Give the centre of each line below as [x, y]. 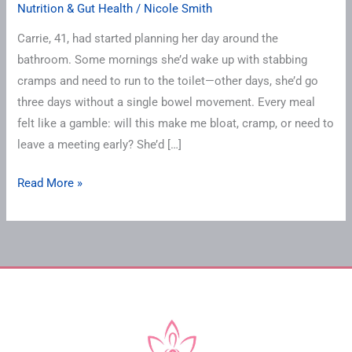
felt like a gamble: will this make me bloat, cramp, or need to [176, 124]
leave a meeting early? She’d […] [100, 145]
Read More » [50, 183]
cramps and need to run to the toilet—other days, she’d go [168, 81]
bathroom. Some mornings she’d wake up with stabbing [163, 60]
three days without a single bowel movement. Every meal [167, 103]
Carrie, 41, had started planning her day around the [148, 39]
